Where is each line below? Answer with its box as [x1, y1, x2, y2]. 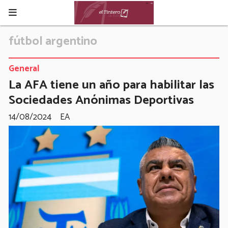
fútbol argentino [9, 32, 97, 51]
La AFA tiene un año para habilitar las [9, 74, 214, 95]
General [9, 61, 39, 76]
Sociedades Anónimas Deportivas [9, 90, 194, 110]
